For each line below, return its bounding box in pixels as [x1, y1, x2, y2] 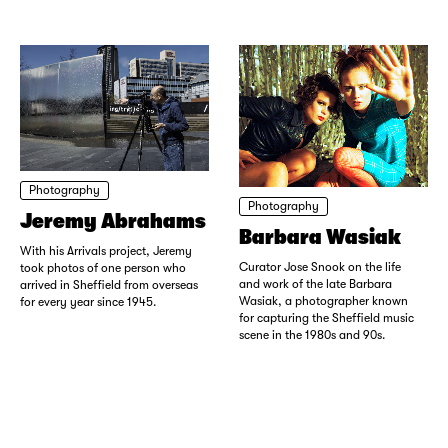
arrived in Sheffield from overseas [20, 278, 198, 292]
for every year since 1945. [20, 295, 156, 309]
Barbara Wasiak [239, 224, 401, 249]
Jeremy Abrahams [20, 209, 206, 233]
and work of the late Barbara [239, 276, 392, 291]
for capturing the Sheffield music [239, 310, 414, 325]
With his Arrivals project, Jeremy [20, 244, 192, 258]
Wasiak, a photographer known [239, 293, 408, 308]
